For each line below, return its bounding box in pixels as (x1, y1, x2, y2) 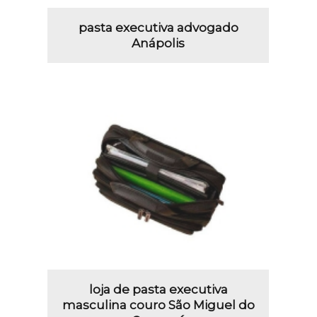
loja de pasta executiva (88, 282, 228, 296)
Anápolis (132, 35, 185, 50)
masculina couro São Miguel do (62, 297, 255, 312)
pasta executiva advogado (78, 20, 238, 35)
